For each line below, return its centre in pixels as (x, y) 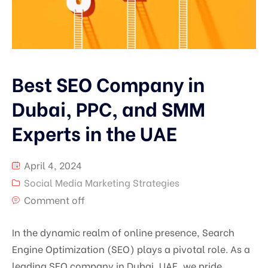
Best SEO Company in (108, 83)
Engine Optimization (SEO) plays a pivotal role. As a (131, 249)
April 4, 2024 (52, 165)
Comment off (54, 200)
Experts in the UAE (95, 133)
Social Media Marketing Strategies (102, 182)
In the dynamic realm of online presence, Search (123, 232)
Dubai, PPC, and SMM (109, 108)
